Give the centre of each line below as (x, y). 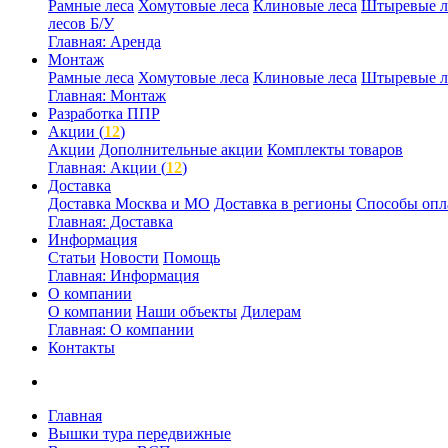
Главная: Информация (123, 275)
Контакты (81, 347)
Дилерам (271, 311)
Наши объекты (186, 311)
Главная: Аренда (104, 41)
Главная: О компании (121, 329)
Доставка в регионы (283, 203)
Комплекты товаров (335, 149)
